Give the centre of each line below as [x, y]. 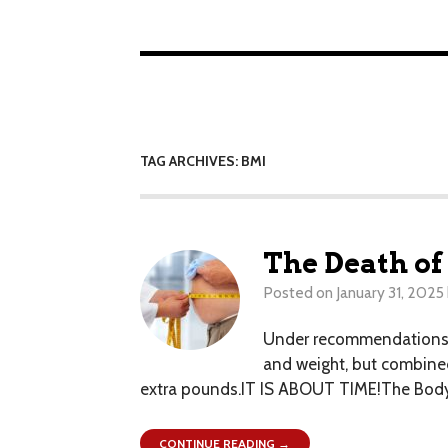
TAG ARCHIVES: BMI [203, 161]
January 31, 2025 [389, 293]
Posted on [297, 293]
